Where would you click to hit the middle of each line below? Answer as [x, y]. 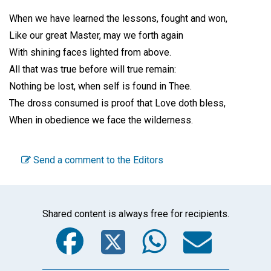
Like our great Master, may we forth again [96, 35]
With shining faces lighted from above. [90, 52]
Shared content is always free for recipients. [135, 214]
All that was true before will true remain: [93, 69]
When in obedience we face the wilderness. [101, 120]
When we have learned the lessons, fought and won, [118, 18]
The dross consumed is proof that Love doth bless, [117, 103]
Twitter [168, 226]
